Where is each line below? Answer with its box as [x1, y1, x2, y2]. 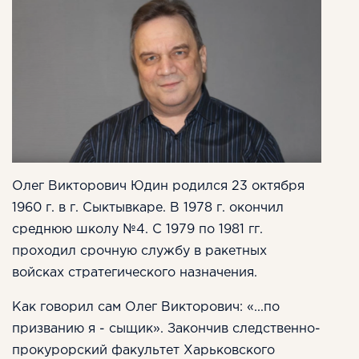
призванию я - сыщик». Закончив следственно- [12, 322, 321, 335]
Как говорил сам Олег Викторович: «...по [12, 301, 280, 313]
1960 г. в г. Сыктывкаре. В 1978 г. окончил [12, 201, 284, 214]
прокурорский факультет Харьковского [12, 344, 275, 357]
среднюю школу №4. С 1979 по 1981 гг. [12, 223, 263, 236]
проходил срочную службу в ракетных [12, 244, 267, 257]
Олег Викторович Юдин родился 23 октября [12, 179, 305, 192]
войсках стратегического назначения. [12, 266, 257, 279]
